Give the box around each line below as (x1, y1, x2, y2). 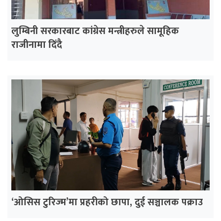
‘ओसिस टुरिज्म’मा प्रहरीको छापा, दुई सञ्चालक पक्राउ (11, 193, 203, 211)
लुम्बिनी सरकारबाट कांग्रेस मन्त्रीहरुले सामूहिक (11, 22, 179, 39)
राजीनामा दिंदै (11, 36, 62, 53)
